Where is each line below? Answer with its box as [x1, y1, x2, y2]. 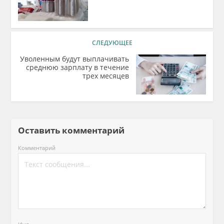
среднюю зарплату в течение [25, 62, 129, 72]
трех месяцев [82, 71, 129, 80]
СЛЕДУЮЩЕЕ [91, 38, 132, 47]
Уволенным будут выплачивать [19, 54, 129, 63]
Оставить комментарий [18, 124, 133, 136]
